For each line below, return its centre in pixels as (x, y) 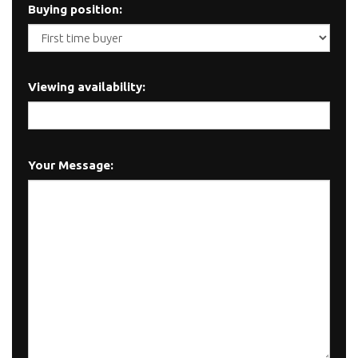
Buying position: (75, 9)
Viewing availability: (87, 87)
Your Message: (71, 165)
